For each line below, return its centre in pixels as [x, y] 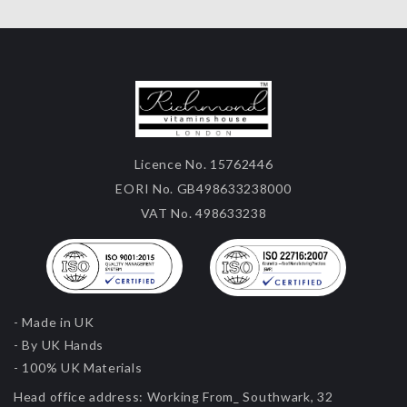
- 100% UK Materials [78, 368]
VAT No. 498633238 [203, 213]
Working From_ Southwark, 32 [238, 397]
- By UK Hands [59, 345]
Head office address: [79, 397]
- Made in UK [54, 323]
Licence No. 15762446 [203, 164]
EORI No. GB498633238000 [203, 189]
